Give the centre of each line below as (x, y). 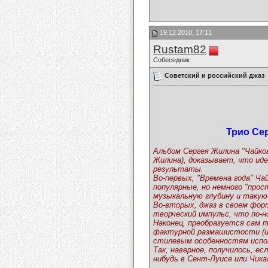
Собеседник (171, 60)
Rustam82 (180, 49)
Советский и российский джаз (214, 75)
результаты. (178, 169)
